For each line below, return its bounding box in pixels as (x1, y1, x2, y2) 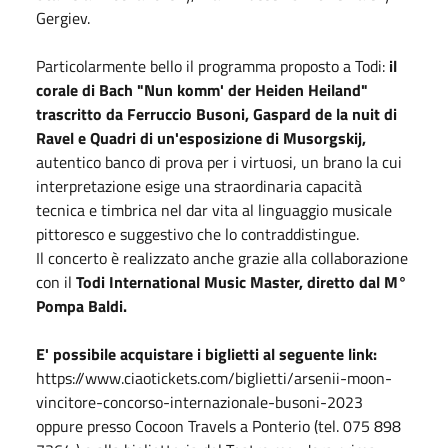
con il (36, 269, 76, 294)
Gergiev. (36, 5, 90, 30)
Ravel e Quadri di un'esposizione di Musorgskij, (36, 125, 366, 150)
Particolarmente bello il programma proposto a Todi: (36, 53, 389, 78)
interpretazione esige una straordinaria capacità (36, 173, 362, 198)
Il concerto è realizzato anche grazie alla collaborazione (36, 245, 408, 270)
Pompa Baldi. (36, 293, 127, 318)
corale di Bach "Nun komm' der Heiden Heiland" (36, 77, 368, 102)
